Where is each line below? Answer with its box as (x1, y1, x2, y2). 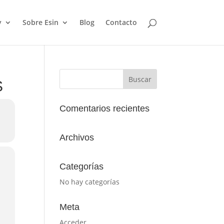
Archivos (59, 132, 94, 142)
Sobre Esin (22, 17, 58, 27)
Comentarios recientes (59, 103, 150, 113)
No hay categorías (59, 177, 120, 186)
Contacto (105, 17, 137, 27)
